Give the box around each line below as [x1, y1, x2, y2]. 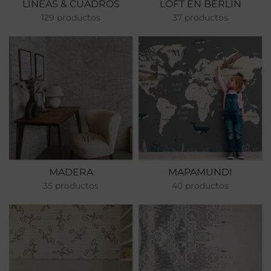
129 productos [41, 12, 100, 23]
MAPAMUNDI [168, 166, 232, 178]
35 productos [43, 180, 99, 191]
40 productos [172, 180, 229, 191]
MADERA [48, 166, 93, 178]
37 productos [172, 12, 228, 23]
